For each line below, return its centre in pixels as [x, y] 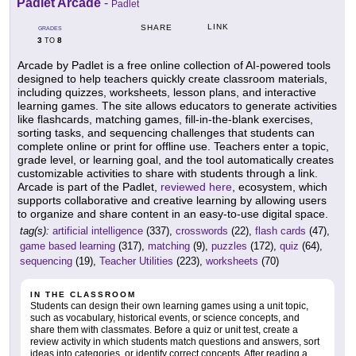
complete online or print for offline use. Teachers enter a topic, [173, 146]
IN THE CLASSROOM [83, 294]
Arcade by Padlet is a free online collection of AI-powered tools [174, 65]
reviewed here [196, 186]
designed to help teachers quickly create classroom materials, [172, 78]
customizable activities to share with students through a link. [168, 173]
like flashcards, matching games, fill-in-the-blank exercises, [165, 119]
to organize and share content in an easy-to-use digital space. [173, 213]
